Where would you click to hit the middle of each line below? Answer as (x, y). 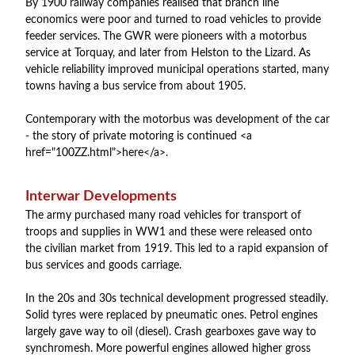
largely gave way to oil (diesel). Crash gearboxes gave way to (171, 332)
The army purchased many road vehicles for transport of (163, 216)
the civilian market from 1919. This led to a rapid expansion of (177, 249)
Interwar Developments (101, 197)
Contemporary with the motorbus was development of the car (177, 120)
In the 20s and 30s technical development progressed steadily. (177, 299)
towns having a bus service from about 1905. (136, 86)
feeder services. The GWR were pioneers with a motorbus (166, 36)
